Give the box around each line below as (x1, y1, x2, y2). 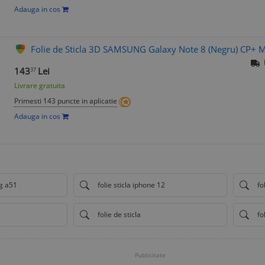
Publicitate (135, 250, 166, 259)
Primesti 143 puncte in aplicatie (14, 95, 117, 106)
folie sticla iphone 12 (98, 179, 165, 190)
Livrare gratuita (14, 80, 65, 91)
